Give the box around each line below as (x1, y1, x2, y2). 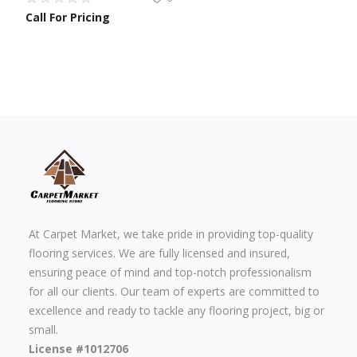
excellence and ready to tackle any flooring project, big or (29, 302, 324, 318)
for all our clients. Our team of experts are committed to (29, 283, 320, 299)
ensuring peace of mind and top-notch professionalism (29, 264, 312, 280)
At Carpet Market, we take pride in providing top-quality (29, 226, 313, 241)
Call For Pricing (25, 9, 110, 25)
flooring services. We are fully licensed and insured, (29, 245, 290, 261)
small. (29, 321, 58, 337)
